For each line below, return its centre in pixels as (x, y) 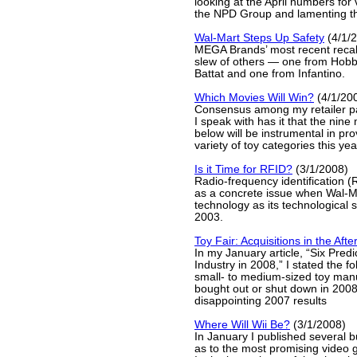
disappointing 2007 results (261, 301)
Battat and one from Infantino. (270, 74)
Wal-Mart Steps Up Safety (259, 38)
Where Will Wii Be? (242, 325)
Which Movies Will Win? (254, 98)
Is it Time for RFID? (243, 169)
